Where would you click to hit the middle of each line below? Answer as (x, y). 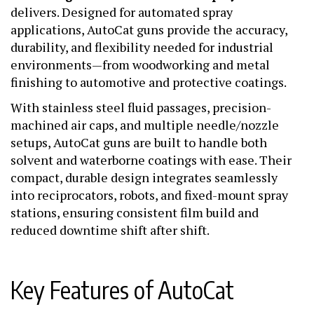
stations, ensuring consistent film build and (135, 212)
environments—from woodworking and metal (140, 64)
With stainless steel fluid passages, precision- (141, 107)
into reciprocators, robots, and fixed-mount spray (149, 195)
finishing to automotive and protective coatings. (149, 82)
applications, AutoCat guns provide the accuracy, (149, 29)
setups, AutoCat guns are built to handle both (139, 142)
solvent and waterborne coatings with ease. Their (151, 160)
